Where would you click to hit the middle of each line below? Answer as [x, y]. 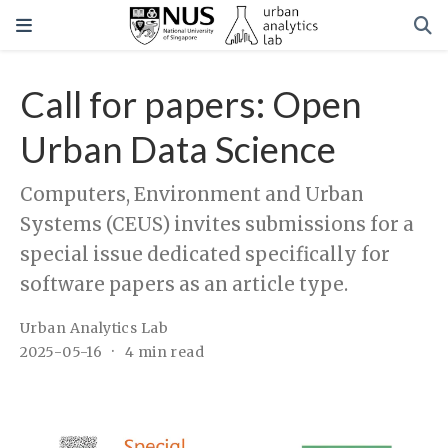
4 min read [164, 351]
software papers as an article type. [184, 285]
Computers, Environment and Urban [192, 195]
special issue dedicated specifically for [205, 255]
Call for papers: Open [191, 104]
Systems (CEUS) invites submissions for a [217, 225]
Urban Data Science [178, 149]
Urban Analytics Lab [94, 327]
